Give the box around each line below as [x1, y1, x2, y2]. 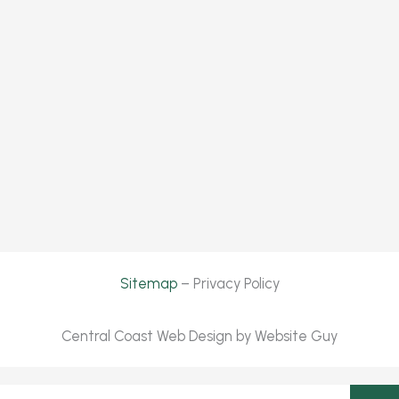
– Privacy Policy [176, 274, 280, 293]
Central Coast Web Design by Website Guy [61, 326, 338, 345]
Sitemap [119, 274, 177, 293]
